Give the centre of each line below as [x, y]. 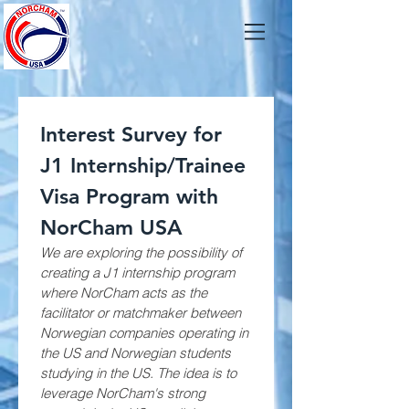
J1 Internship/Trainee [143, 165]
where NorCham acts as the [124, 293]
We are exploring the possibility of [141, 252]
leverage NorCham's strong [123, 393]
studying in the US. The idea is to [138, 373]
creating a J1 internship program [137, 273]
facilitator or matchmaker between [141, 313]
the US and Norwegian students [136, 353]
